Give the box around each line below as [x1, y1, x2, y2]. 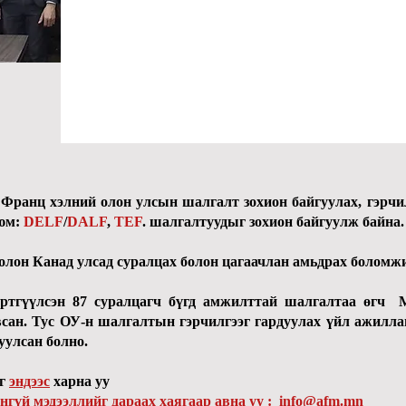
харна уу [53, 373, 110, 389]
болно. [43, 333, 88, 349]
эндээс [9, 373, 50, 389]
